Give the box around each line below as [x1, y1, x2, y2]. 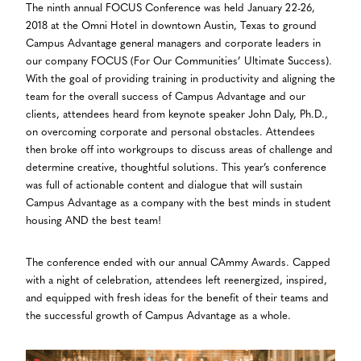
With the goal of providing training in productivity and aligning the [26, 73, 335, 85]
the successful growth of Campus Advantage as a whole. [26, 310, 291, 322]
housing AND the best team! [26, 215, 161, 226]
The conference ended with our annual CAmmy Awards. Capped [26, 257, 330, 268]
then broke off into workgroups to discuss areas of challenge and [26, 144, 333, 156]
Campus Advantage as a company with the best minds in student [26, 197, 331, 209]
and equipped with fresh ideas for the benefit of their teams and [26, 293, 329, 304]
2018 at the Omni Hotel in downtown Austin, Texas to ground [26, 20, 317, 31]
